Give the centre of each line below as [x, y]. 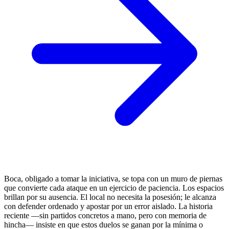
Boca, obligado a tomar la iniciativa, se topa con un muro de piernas [113, 179]
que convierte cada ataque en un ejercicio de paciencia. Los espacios [114, 188]
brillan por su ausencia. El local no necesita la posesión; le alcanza [110, 197]
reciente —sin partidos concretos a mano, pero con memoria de [105, 216]
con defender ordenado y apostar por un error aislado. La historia [108, 207]
